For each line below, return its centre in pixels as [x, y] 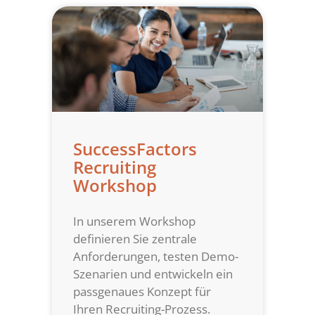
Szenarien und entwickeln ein [153, 274]
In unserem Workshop [134, 221]
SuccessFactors [135, 149]
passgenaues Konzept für [142, 292]
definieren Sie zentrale [135, 239]
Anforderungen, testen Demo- [156, 257]
